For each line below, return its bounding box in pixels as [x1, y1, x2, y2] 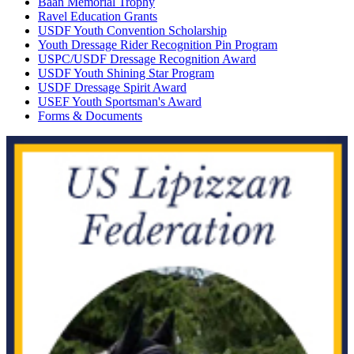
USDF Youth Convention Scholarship [38, 23, 227, 37]
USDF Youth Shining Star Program [38, 66, 214, 80]
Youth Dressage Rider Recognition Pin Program [38, 37, 277, 51]
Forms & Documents [38, 108, 142, 122]
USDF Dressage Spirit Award [38, 80, 186, 94]
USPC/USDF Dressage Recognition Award [38, 51, 256, 66]
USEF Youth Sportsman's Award [38, 94, 201, 108]
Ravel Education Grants [38, 9, 157, 23]
